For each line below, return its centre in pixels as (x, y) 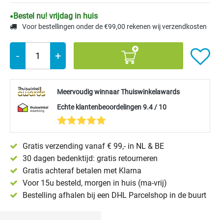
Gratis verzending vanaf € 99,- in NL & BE (93, 146)
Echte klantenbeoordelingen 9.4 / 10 (112, 107)
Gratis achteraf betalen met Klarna (82, 171)
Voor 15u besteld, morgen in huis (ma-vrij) (95, 183)
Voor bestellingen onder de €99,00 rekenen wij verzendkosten (114, 27)
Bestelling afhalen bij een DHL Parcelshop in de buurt (114, 195)
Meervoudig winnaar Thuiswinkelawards (118, 92)
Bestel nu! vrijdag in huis (55, 16)
